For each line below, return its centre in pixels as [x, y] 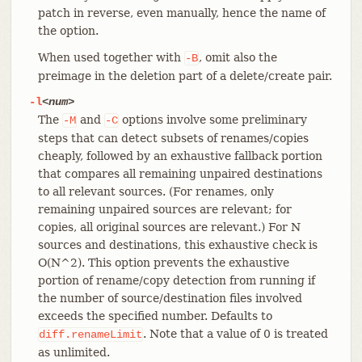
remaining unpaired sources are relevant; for [164, 209]
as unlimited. [74, 352]
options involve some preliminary [213, 119]
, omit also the [238, 57]
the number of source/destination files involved [170, 298]
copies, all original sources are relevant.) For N [169, 227]
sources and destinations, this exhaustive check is [177, 244]
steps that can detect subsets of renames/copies [173, 138]
